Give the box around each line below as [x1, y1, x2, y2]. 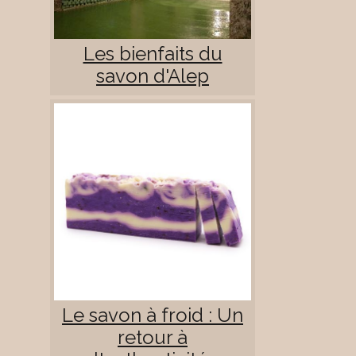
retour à [118, 326, 188, 350]
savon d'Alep [96, 64, 209, 88]
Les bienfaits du [83, 42, 222, 66]
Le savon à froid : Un [62, 304, 243, 327]
